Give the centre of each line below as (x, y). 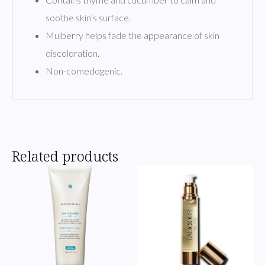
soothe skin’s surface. (88, 17)
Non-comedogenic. (84, 70)
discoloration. (72, 53)
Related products (65, 156)
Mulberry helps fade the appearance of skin (132, 35)
